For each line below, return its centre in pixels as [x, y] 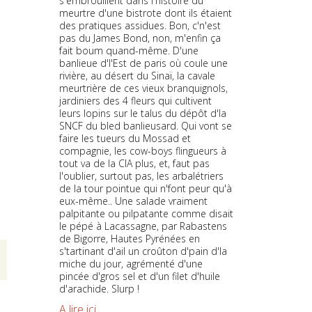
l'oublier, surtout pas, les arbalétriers [141, 175]
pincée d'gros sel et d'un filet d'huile [139, 276]
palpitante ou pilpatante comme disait [146, 213]
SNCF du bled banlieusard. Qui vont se [145, 125]
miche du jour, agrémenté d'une [131, 263]
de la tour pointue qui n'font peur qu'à [145, 188]
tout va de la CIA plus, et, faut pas [134, 163]
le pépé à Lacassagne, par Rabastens [143, 226]
